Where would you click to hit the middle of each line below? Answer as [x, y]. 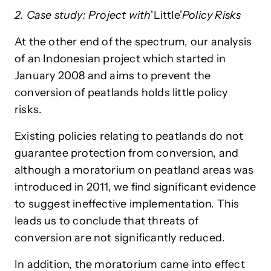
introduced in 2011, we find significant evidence [135, 187]
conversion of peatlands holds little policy [121, 93]
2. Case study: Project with [83, 15]
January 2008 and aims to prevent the [113, 76]
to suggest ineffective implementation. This [127, 204]
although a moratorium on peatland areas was [134, 170]
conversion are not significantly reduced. [120, 238]
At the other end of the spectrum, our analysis [133, 42]
